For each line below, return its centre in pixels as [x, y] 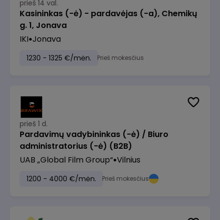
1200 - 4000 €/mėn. [61, 179]
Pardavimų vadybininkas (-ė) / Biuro [94, 134]
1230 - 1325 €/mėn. [59, 58]
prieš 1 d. [34, 124]
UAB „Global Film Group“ [66, 160]
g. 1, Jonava [43, 25]
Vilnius [129, 160]
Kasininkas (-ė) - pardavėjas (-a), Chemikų [109, 14]
